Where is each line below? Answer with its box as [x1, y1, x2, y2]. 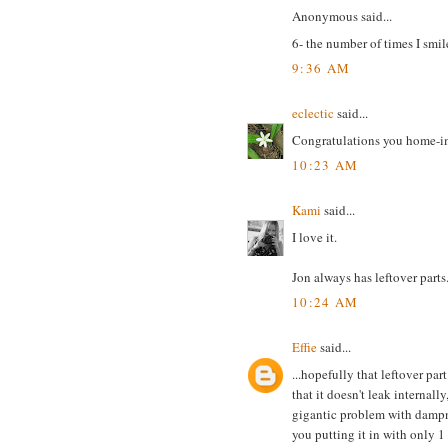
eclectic [292, 104, 334, 123]
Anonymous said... [292, 7, 392, 26]
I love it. [292, 227, 337, 246]
